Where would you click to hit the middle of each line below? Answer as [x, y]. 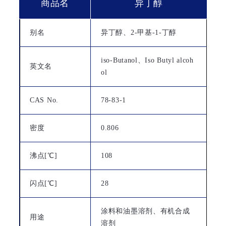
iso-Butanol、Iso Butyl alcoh [147, 60]
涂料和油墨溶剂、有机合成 [146, 211]
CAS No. [44, 100]
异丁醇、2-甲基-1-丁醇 [139, 32]
